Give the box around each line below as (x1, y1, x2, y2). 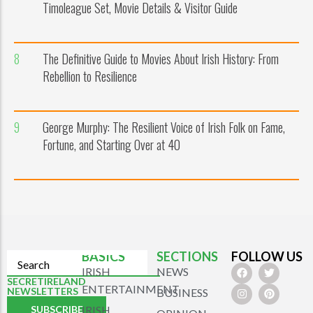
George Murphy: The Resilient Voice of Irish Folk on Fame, (42, 117, 285, 136)
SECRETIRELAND (7, 275, 86, 287)
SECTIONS (156, 248, 218, 264)
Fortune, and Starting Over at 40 (42, 135, 180, 154)
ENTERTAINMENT (82, 282, 180, 296)
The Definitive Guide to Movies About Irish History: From (42, 49, 279, 68)
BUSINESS (156, 285, 208, 299)
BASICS (82, 248, 125, 264)
